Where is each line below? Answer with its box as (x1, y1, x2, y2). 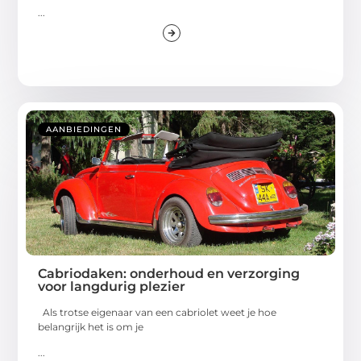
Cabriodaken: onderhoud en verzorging (38, 266, 301, 282)
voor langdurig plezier (38, 279, 186, 295)
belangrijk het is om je (38, 321, 144, 334)
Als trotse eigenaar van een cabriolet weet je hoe (38, 306, 277, 319)
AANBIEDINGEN (46, 124, 122, 135)
